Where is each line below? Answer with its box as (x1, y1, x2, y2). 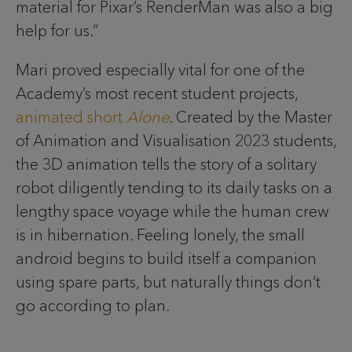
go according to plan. (16, 295, 170, 315)
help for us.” (16, 20, 103, 40)
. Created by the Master (169, 107, 332, 126)
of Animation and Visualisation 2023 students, (16, 130, 336, 150)
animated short (16, 107, 126, 126)
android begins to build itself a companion (16, 248, 317, 268)
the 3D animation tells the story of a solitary (16, 154, 317, 174)
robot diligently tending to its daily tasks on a (16, 178, 332, 197)
